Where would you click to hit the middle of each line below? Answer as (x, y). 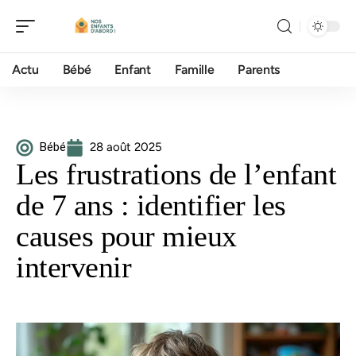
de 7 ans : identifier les (151, 205)
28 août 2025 (126, 147)
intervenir (74, 267)
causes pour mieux (126, 236)
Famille (194, 70)
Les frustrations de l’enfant (176, 174)
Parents (259, 70)
